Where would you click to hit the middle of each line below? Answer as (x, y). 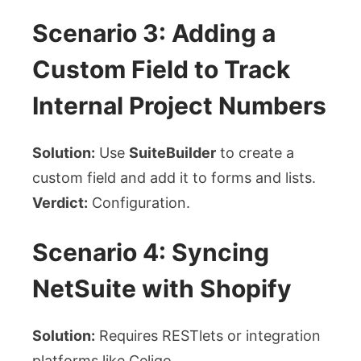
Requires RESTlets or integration (208, 336)
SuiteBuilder (172, 153)
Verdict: (60, 203)
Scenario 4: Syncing (151, 253)
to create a (255, 153)
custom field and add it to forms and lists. (174, 178)
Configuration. (139, 203)
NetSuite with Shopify (162, 289)
